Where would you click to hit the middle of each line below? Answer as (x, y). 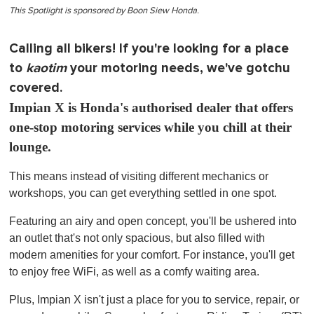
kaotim (46, 68)
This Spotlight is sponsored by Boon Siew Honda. (104, 11)
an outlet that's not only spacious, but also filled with (137, 238)
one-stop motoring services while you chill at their (150, 127)
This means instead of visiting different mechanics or (139, 176)
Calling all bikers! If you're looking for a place (149, 48)
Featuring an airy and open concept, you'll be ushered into (153, 221)
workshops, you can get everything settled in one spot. (143, 193)
